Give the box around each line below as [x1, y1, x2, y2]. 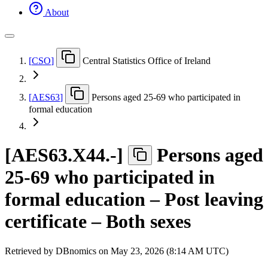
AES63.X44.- [11, 144, 117, 166]
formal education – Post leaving [5, 188, 263, 211]
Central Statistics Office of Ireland [83, 55, 211, 66]
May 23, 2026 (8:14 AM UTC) [111, 245, 229, 256]
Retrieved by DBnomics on [5, 245, 111, 256]
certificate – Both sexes [5, 211, 191, 233]
